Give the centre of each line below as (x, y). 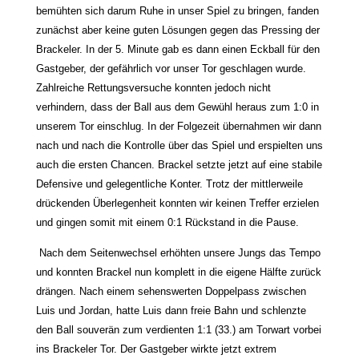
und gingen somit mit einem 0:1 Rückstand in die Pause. (167, 223)
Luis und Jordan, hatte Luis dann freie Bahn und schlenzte (171, 311)
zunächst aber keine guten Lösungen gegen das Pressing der (177, 30)
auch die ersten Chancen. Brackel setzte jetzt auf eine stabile (179, 165)
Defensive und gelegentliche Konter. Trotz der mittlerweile (169, 184)
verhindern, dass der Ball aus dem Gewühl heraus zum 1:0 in (177, 107)
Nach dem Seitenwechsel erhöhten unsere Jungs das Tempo (179, 253)
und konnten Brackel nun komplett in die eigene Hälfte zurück (178, 272)
